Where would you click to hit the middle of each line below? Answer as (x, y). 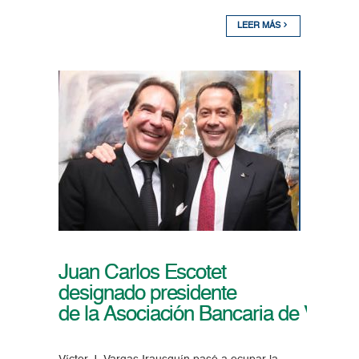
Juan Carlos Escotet (142, 274)
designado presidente (147, 294)
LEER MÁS (260, 26)
